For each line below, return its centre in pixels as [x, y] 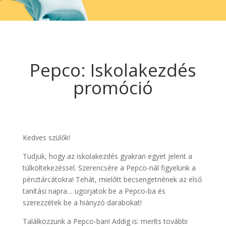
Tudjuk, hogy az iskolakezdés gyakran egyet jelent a [107, 156]
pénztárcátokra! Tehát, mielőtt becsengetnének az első [112, 179]
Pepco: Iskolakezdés [113, 70]
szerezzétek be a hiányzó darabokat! [82, 202]
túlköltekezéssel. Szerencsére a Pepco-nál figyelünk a [109, 167]
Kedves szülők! [46, 137]
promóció [113, 87]
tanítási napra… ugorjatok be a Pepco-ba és [94, 191]
